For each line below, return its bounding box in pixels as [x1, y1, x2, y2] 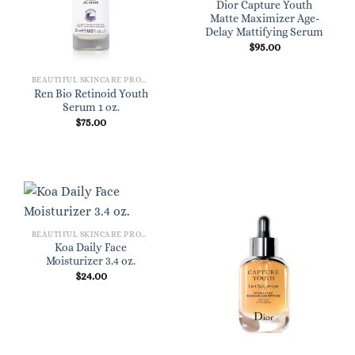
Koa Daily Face [55, 242, 127, 254]
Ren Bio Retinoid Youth [33, 88, 148, 101]
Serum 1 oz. [62, 101, 120, 114]
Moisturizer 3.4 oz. [46, 255, 136, 268]
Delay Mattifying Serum [205, 26, 323, 39]
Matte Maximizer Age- [209, 13, 319, 25]
